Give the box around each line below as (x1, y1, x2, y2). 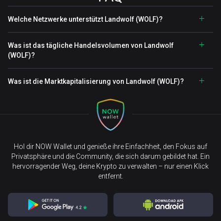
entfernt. (98, 172, 123, 180)
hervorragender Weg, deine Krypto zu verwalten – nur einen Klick (12, 162, 209, 170)
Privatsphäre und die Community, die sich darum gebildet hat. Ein (11, 152, 210, 160)
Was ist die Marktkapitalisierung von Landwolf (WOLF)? (8, 77, 184, 85)
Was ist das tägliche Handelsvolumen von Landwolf (8, 41, 174, 49)
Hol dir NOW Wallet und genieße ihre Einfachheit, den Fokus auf (14, 143, 207, 150)
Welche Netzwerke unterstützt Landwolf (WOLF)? (8, 15, 163, 23)
